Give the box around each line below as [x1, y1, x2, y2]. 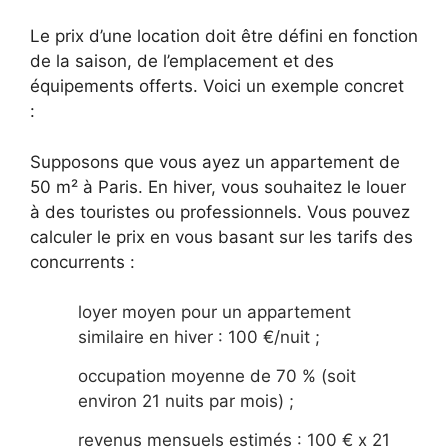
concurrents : [30, 251, 135, 272]
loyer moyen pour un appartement [78, 302, 351, 323]
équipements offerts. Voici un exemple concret [30, 76, 404, 97]
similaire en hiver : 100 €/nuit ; [78, 327, 320, 348]
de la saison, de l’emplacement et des [30, 51, 334, 72]
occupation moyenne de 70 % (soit [78, 366, 356, 386]
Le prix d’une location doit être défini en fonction [30, 26, 418, 47]
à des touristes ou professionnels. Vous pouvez [30, 201, 410, 222]
